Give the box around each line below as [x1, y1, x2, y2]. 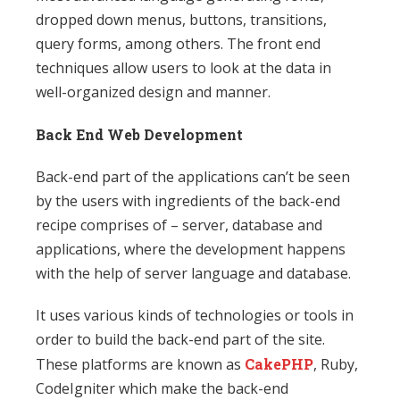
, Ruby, [313, 354, 358, 375]
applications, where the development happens [36, 239, 346, 260]
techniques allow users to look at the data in [36, 58, 331, 79]
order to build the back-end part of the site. [36, 329, 325, 350]
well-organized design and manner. [36, 82, 271, 103]
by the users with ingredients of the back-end [36, 191, 340, 212]
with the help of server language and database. [36, 263, 351, 284]
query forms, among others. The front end [36, 34, 321, 54]
